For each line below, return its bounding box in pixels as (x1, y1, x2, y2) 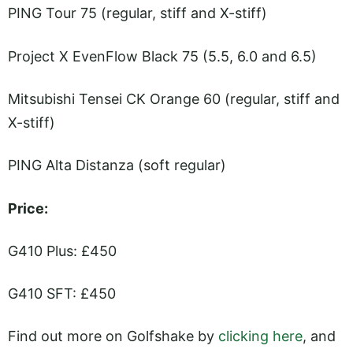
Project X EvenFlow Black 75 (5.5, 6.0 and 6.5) (8, 47, 317, 65)
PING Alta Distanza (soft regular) (8, 157, 226, 174)
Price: (8, 199, 48, 217)
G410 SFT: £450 (8, 285, 116, 303)
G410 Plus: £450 (8, 242, 117, 259)
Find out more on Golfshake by (8, 328, 218, 345)
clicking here (218, 328, 303, 345)
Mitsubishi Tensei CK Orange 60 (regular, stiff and (8, 90, 340, 107)
